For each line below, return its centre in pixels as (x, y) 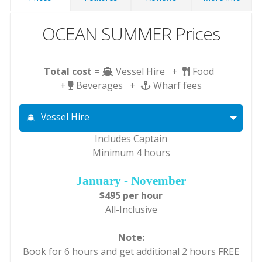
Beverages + (108, 86)
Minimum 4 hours (131, 153)
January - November (131, 181)
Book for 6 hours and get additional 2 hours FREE (131, 252)
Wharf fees (177, 86)
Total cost (68, 72)
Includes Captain (131, 139)
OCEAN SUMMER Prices (131, 34)
